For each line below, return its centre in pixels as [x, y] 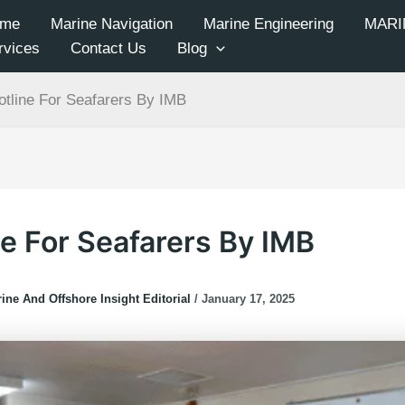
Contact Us [108, 48]
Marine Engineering [268, 24]
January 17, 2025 [248, 299]
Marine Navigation [112, 24]
